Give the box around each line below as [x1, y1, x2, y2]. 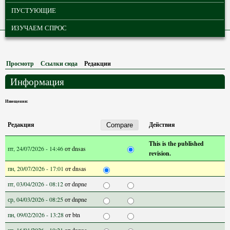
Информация [10, 75, 64, 88]
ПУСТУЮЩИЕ [11, 6, 56, 15]
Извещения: [5, 98, 28, 104]
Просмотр [6, 59, 34, 68]
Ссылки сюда [41, 59, 78, 68]
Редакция [8, 120, 34, 129]
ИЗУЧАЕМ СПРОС [11, 23, 67, 32]
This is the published [149, 139, 204, 148]
